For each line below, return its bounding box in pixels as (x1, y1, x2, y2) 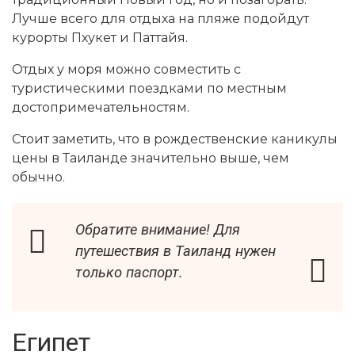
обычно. (12, 170, 65, 185)
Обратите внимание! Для (75, 221, 240, 239)
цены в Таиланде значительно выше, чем (12, 151, 289, 166)
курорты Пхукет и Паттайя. (12, 30, 188, 46)
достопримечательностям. (12, 100, 189, 116)
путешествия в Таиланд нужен (75, 242, 276, 260)
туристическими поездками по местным (12, 81, 287, 97)
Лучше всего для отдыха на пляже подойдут (12, 11, 309, 27)
